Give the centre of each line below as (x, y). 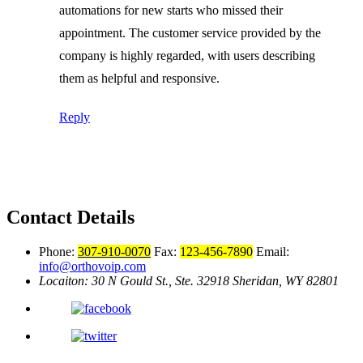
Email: (273, 251)
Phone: (58, 251)
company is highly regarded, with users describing (187, 55)
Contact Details (70, 217)
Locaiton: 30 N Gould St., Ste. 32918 (136, 280)
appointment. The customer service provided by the (190, 32)
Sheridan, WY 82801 (286, 280)
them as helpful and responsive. (139, 78)
